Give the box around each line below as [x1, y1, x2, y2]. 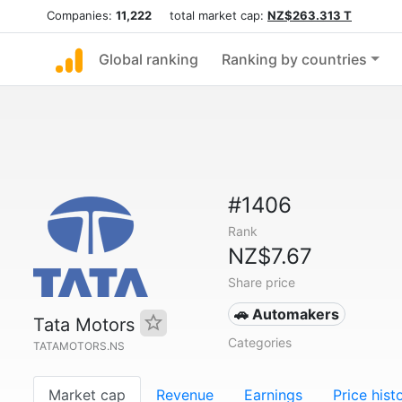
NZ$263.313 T [267, 8, 352, 22]
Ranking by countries [222, 50, 367, 68]
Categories [227, 335, 292, 350]
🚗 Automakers [234, 305, 340, 323]
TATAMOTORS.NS [33, 339, 125, 353]
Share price [227, 275, 295, 290]
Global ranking [99, 50, 198, 68]
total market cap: [152, 8, 267, 22]
